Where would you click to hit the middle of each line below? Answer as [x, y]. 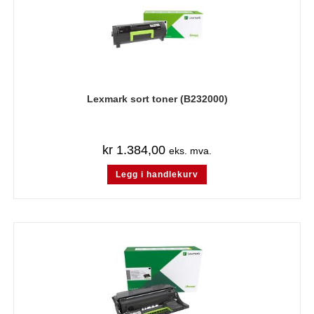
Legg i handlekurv [157, 175]
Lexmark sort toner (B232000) [157, 99]
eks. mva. [190, 151]
